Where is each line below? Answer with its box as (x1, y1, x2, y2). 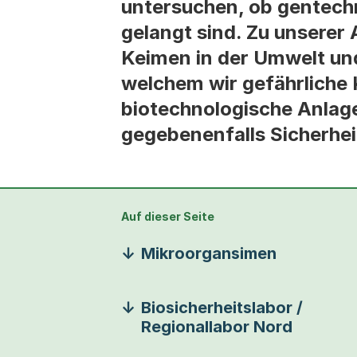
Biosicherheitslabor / (141, 298, 303, 317)
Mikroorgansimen (141, 244, 277, 263)
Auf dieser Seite (121, 210, 214, 223)
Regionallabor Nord (141, 317, 292, 336)
